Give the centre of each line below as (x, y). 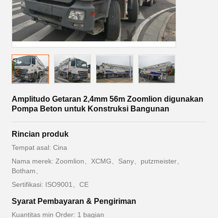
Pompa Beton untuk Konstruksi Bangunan (91, 109)
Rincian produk (40, 134)
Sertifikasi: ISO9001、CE (50, 184)
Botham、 (27, 171)
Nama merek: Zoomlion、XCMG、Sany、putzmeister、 (98, 161)
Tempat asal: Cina (39, 147)
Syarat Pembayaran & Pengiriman (74, 201)
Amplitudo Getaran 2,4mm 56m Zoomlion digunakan (108, 99)
